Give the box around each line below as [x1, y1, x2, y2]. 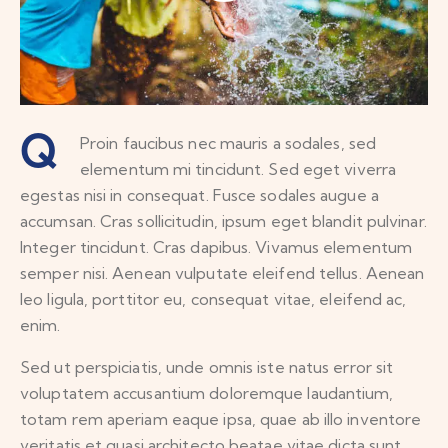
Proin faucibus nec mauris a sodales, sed [80, 133, 377, 154]
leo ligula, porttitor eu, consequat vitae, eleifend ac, [20, 289, 407, 310]
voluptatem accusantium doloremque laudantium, [20, 383, 394, 404]
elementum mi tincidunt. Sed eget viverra [80, 159, 397, 180]
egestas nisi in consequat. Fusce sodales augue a [20, 185, 379, 206]
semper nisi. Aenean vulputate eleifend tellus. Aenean [20, 263, 425, 284]
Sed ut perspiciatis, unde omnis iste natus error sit [20, 357, 394, 378]
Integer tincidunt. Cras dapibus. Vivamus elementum [20, 237, 413, 258]
